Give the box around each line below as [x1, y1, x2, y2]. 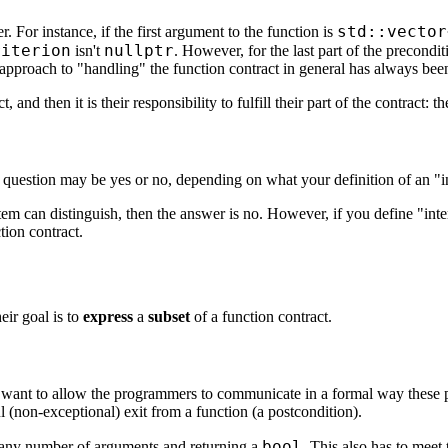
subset [148, 307, 190, 325]
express [83, 307, 133, 325]
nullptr [104, 40, 174, 60]
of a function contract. [190, 307, 332, 325]
